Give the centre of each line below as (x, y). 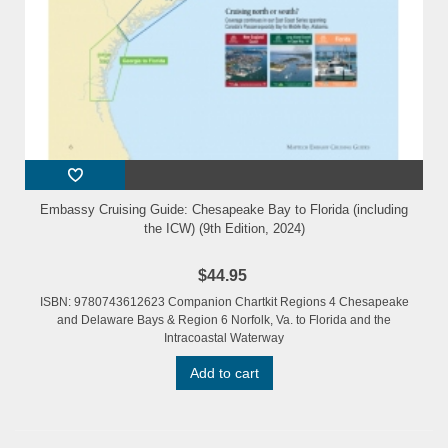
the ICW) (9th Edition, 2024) (224, 229)
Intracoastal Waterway (224, 338)
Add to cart (224, 373)
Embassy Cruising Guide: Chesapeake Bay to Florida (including (224, 210)
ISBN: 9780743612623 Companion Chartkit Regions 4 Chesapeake (224, 302)
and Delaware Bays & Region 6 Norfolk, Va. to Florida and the (224, 320)
